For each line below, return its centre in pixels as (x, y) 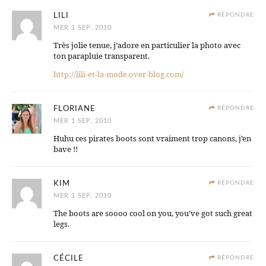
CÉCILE (69, 259)
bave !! (66, 149)
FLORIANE (75, 109)
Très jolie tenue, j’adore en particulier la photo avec (147, 45)
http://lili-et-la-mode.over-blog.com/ (119, 75)
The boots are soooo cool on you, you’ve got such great (153, 213)
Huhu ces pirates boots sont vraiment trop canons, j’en (152, 139)
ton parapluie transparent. (102, 56)
